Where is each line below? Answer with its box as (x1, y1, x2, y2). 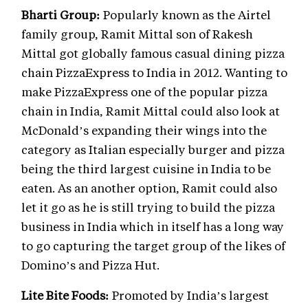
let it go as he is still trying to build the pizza (21, 199, 275, 215)
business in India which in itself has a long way (21, 219, 284, 234)
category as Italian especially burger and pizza (21, 142, 285, 157)
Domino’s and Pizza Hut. (21, 257, 159, 273)
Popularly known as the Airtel (100, 7, 271, 23)
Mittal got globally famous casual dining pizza (21, 45, 285, 61)
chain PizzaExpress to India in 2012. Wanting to (21, 65, 287, 80)
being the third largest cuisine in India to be (21, 161, 271, 177)
